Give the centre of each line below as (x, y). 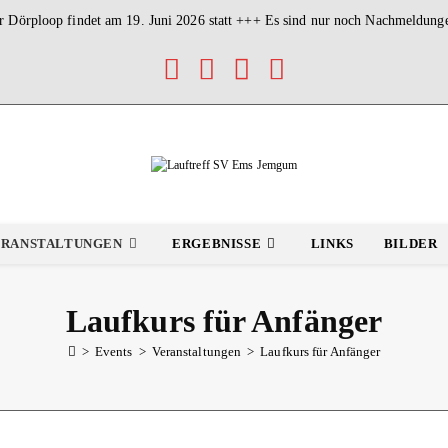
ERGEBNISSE (217, 244)
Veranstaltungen (196, 352)
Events (113, 352)
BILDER (410, 244)
